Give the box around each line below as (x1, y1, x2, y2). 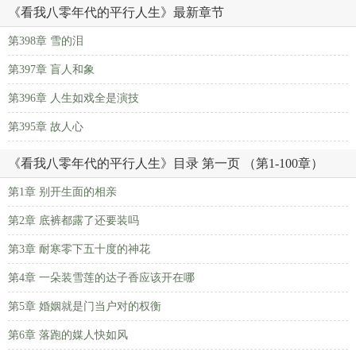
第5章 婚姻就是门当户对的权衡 (8, 300, 161, 312)
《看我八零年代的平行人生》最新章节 (8, 6, 224, 19)
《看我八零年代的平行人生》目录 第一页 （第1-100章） (8, 157, 323, 170)
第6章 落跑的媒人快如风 (8, 329, 128, 341)
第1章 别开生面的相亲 (8, 186, 117, 198)
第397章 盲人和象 (8, 64, 95, 75)
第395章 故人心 (8, 121, 83, 133)
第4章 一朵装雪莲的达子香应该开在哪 (8, 272, 195, 284)
